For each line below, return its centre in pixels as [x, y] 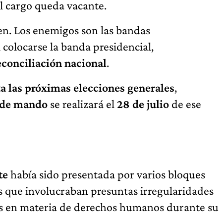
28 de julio [143, 104]
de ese [185, 104]
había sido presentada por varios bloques [107, 174]
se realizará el [82, 104]
